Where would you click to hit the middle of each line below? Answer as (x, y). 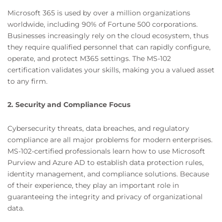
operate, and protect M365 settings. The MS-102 (89, 58)
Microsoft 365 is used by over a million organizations (99, 13)
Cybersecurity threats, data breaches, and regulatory (98, 128)
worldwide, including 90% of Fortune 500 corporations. (103, 24)
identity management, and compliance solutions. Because (108, 174)
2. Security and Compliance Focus (69, 105)
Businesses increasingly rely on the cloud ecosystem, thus (108, 35)
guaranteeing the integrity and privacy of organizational (105, 196)
